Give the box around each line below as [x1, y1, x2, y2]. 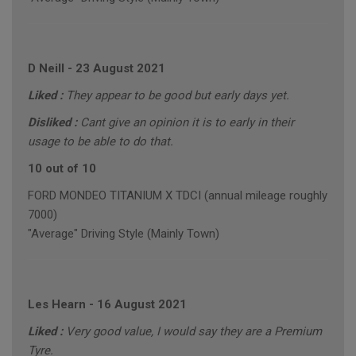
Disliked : [28, 115, 80, 130]
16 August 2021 [97, 297, 187, 312]
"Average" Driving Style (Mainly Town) [28, 226, 219, 242]
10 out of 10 [28, 161, 96, 176]
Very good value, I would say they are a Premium [66, 324, 322, 339]
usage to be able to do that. [28, 134, 173, 149]
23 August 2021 [75, 61, 165, 76]
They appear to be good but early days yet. [66, 88, 289, 103]
